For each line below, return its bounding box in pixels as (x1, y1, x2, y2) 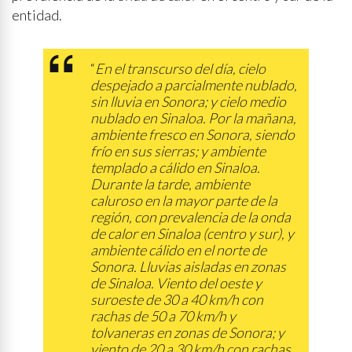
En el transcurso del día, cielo (95, 60, 266, 77)
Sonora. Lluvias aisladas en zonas (90, 258, 286, 275)
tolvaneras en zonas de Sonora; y (90, 324, 284, 341)
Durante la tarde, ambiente (90, 175, 250, 192)
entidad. (12, 6, 62, 24)
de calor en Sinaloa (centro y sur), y (90, 225, 294, 242)
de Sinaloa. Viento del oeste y (90, 274, 262, 291)
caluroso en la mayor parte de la (90, 192, 277, 209)
